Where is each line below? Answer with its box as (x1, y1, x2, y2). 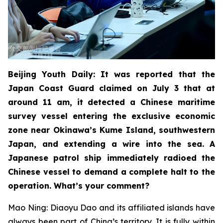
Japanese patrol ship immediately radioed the (8, 152, 215, 163)
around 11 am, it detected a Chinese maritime (8, 97, 215, 107)
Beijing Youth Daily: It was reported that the (8, 69, 215, 79)
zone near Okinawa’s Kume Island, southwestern (8, 124, 215, 135)
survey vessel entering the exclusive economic (8, 111, 215, 121)
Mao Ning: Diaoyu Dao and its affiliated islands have (8, 202, 215, 213)
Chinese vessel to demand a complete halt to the (8, 166, 215, 177)
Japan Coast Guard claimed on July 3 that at (8, 83, 215, 93)
